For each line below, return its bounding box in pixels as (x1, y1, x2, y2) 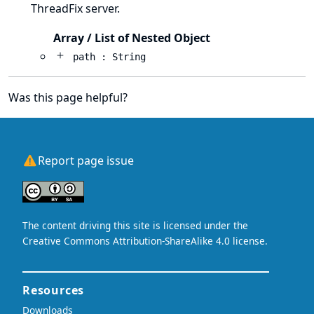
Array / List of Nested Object (53, 30, 210, 46)
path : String (73, 51, 146, 62)
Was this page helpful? (8, 90, 128, 105)
